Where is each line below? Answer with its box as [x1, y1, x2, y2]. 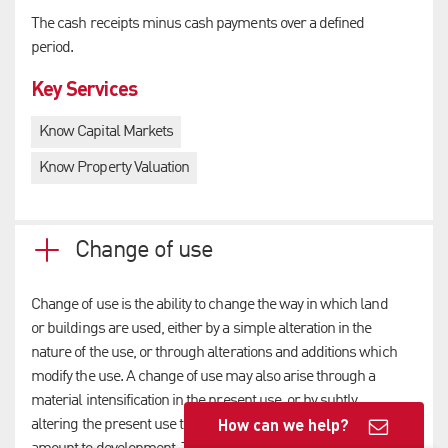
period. [31, 40, 74, 57]
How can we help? [218, 414, 349, 436]
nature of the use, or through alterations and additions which [31, 344, 397, 361]
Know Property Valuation [39, 160, 190, 177]
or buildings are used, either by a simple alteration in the [31, 320, 372, 337]
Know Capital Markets [39, 124, 173, 141]
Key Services [31, 75, 137, 102]
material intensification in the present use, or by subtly [31, 392, 358, 409]
